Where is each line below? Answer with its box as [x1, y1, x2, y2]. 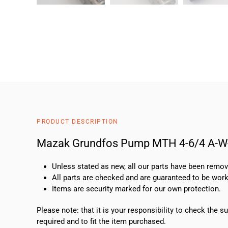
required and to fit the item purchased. [37, 217, 166, 226]
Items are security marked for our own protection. [52, 184, 221, 194]
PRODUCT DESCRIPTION [37, 118, 119, 126]
